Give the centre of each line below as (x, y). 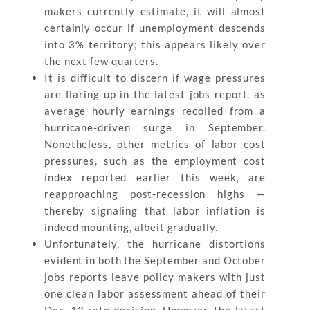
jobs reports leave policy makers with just (155, 277)
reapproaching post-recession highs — (155, 194)
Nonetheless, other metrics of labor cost (155, 144)
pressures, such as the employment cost (155, 161)
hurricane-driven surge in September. (155, 127)
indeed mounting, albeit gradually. (131, 227)
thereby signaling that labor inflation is (155, 210)
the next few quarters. (101, 61)
